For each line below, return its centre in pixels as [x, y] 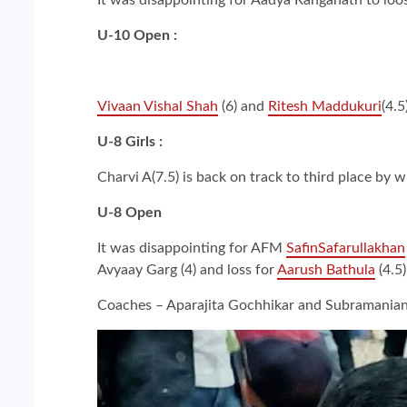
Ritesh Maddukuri [325, 106]
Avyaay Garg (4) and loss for [187, 269]
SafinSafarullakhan [346, 248]
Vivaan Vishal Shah [158, 106]
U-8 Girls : [130, 141]
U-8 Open [129, 212]
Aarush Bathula [326, 269]
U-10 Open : [137, 35]
